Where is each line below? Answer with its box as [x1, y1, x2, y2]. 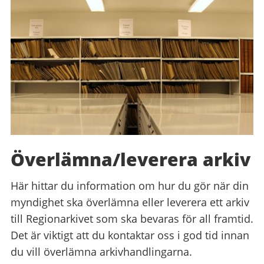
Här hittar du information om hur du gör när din [11, 178, 249, 193]
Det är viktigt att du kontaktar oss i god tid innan [11, 227, 249, 242]
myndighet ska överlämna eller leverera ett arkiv [11, 194, 249, 209]
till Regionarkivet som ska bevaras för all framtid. [11, 211, 253, 226]
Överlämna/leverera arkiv [11, 147, 250, 171]
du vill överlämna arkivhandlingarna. [11, 244, 192, 259]
